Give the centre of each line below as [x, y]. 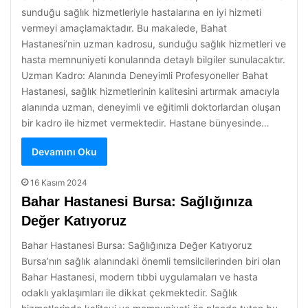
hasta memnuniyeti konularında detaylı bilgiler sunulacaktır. [153, 59]
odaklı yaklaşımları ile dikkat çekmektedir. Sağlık [130, 293]
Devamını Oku [64, 152]
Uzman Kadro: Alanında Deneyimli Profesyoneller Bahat [145, 75]
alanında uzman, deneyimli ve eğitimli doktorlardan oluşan [151, 107]
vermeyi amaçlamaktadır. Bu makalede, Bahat [124, 28]
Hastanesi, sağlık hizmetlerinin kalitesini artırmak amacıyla [151, 91]
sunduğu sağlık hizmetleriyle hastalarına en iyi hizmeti [141, 12]
